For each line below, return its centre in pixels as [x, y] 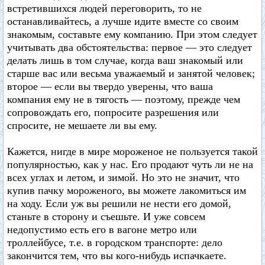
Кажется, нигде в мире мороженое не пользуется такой [132, 151]
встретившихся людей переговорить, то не [104, 8]
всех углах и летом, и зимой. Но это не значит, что [123, 177]
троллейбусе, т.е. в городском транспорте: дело [115, 243]
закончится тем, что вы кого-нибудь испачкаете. [117, 256]
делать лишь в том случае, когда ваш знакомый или [125, 60]
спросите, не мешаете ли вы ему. [82, 125]
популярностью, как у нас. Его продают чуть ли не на [130, 164]
